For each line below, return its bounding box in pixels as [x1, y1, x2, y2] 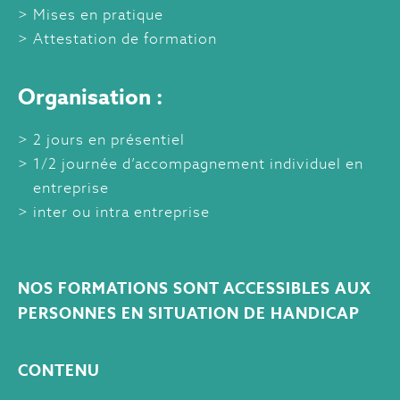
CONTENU [18, 361, 100, 381]
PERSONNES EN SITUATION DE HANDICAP [18, 304, 360, 324]
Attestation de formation [33, 29, 217, 49]
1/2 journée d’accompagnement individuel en [33, 154, 363, 174]
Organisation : [18, 82, 162, 112]
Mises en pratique [33, 5, 163, 25]
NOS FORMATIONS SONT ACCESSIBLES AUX [18, 279, 371, 299]
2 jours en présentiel [33, 130, 185, 150]
